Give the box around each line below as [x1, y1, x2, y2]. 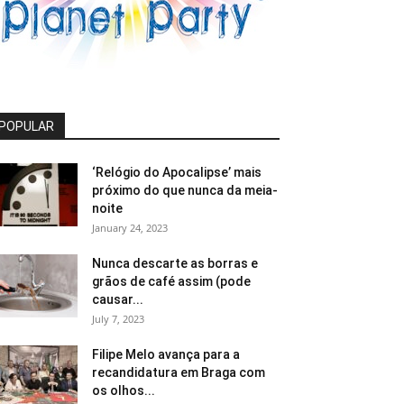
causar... [92, 292, 143, 307]
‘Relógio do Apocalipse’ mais [92, 165, 262, 179]
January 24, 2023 [92, 221, 168, 234]
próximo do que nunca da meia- [92, 183, 278, 197]
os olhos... [92, 383, 155, 398]
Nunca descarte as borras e [92, 256, 258, 271]
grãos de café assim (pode [92, 274, 251, 289]
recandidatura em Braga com [92, 365, 265, 380]
